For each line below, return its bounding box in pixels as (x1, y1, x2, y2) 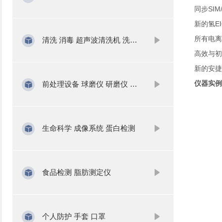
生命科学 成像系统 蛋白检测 (42, 124, 135, 132)
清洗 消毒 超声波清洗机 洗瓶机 (42, 36, 130, 44)
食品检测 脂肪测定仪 (42, 168, 111, 176)
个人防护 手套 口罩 (42, 212, 106, 221)
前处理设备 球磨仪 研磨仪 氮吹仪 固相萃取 (42, 80, 130, 88)
